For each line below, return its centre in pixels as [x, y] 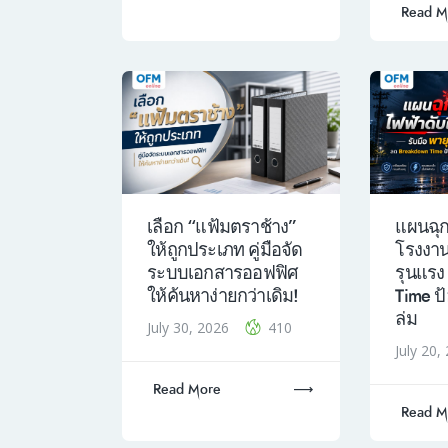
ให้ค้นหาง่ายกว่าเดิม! [223, 296]
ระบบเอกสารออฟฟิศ [223, 273]
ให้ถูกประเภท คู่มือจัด [225, 250]
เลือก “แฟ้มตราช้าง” [222, 227]
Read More [186, 390]
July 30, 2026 [190, 328]
